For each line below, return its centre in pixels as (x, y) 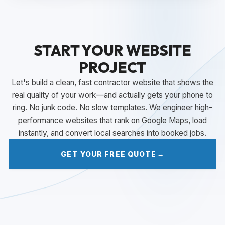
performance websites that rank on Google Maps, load (113, 120)
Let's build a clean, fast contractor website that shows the (113, 83)
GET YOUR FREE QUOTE (109, 154)
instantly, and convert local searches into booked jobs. (113, 133)
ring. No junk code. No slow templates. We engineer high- (113, 108)
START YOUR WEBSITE (113, 50)
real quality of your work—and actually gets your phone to (113, 95)
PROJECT (113, 68)
